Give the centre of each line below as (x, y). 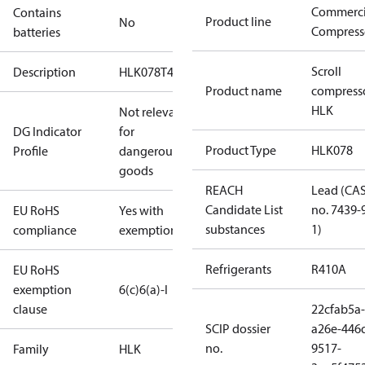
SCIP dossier (238, 328)
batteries (37, 32)
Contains (37, 12)
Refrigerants (238, 269)
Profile (31, 151)
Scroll (326, 71)
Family (31, 349)
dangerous (148, 151)
